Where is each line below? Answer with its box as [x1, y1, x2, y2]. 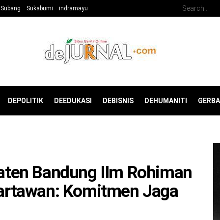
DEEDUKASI [54, 97, 92, 105]
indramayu [59, 5, 88, 12]
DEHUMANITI [144, 97, 187, 105]
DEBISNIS [103, 97, 134, 105]
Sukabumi [27, 5, 53, 12]
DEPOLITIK [8, 97, 43, 105]
